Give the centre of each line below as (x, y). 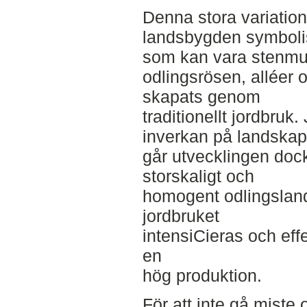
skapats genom (201, 96)
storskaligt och (198, 176)
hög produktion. (202, 275)
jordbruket (181, 216)
